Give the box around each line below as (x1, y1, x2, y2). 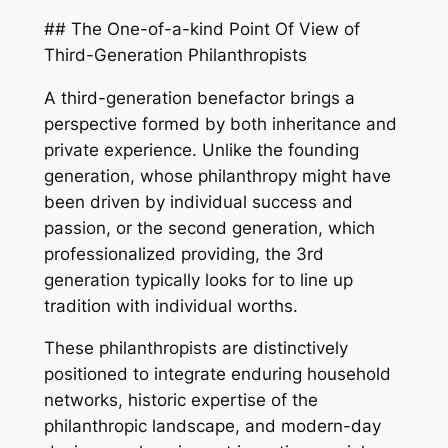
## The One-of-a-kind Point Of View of (43, 18, 360, 39)
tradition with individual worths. (43, 295, 298, 316)
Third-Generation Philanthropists (43, 44, 307, 65)
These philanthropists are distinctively (43, 338, 348, 359)
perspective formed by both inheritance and (43, 113, 397, 134)
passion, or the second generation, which (43, 217, 375, 238)
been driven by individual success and (43, 191, 353, 212)
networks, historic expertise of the (43, 390, 318, 411)
